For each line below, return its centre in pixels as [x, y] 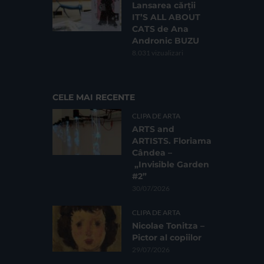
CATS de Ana [160, 29]
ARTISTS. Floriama [172, 141]
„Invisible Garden [171, 165]
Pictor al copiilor [167, 238]
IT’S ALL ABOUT [166, 17]
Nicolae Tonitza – [168, 226]
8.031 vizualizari [158, 53]
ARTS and [153, 129]
